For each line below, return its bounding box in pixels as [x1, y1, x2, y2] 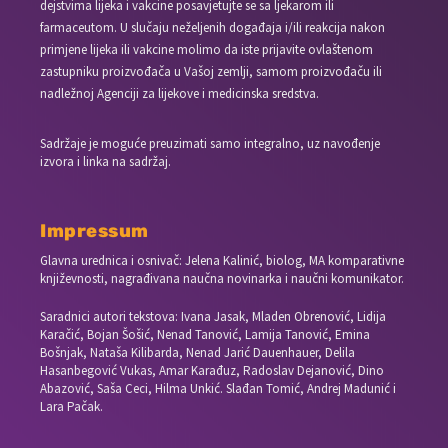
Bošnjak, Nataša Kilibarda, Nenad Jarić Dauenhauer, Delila [40, 344, 356, 362]
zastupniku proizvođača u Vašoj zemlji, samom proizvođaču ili [40, 62, 383, 80]
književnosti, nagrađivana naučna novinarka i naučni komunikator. [40, 269, 405, 287]
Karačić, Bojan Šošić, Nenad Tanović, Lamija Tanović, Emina [40, 326, 371, 344]
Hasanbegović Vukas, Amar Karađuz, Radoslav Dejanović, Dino [40, 362, 385, 380]
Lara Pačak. [40, 398, 104, 416]
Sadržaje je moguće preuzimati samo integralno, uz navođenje [40, 134, 381, 152]
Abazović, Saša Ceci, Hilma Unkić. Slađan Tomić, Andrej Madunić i [40, 380, 397, 398]
